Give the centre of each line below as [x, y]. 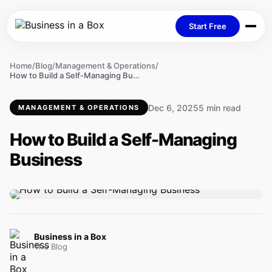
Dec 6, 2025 [173, 107]
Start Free [208, 26]
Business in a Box [70, 236]
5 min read [219, 107]
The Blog [51, 246]
